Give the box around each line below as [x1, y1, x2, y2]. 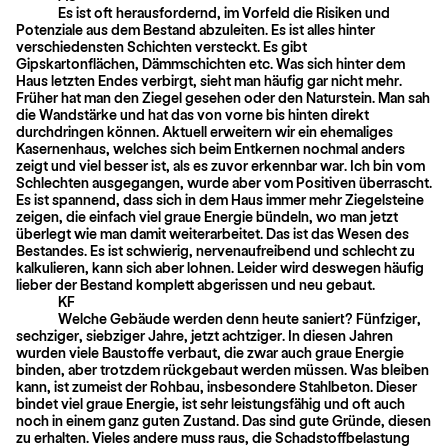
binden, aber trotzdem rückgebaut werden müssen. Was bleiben [16, 360, 429, 378]
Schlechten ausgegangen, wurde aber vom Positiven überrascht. [16, 173, 432, 191]
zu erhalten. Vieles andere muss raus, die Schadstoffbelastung [16, 428, 410, 446]
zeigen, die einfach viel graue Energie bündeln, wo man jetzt [16, 207, 398, 225]
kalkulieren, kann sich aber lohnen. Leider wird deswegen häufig [16, 258, 424, 276]
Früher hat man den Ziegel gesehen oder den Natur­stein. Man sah [16, 88, 430, 106]
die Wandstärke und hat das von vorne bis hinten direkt [16, 105, 369, 123]
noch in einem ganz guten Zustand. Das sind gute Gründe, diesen [16, 411, 431, 429]
